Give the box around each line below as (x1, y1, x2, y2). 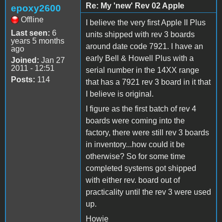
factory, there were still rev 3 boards (86, 128, 209, 137)
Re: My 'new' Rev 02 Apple (86, 1, 184, 10)
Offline (21, 15, 44, 24)
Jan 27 (39, 55, 65, 64)
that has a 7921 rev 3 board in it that (86, 77, 211, 86)
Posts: (11, 75, 35, 84)
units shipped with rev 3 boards (86, 30, 195, 39)
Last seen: (11, 28, 50, 37)
